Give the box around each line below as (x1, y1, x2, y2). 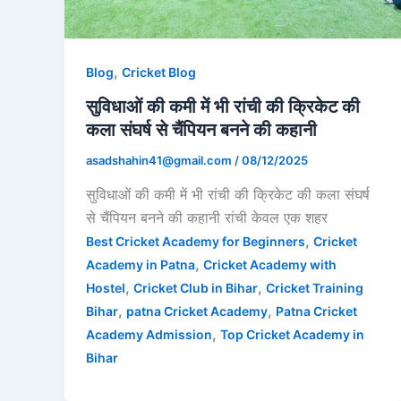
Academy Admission (86, 326, 212, 342)
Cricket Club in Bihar (133, 279, 258, 295)
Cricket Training (266, 279, 363, 295)
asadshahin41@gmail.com (86, 152, 235, 167)
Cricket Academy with (203, 256, 337, 272)
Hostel (86, 279, 125, 295)
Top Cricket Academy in (220, 326, 364, 342)
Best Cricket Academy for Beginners (86, 233, 305, 249)
